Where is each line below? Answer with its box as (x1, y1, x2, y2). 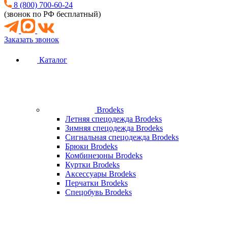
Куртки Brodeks (65, 160, 120, 169)
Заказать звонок (4, 35, 59, 44)
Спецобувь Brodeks (65, 188, 132, 196)
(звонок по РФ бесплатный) (4, 10, 101, 18)
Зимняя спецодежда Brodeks (65, 124, 163, 132)
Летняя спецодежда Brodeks (65, 115, 162, 123)
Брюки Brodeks (65, 142, 118, 151)
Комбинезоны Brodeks (65, 151, 142, 160)
